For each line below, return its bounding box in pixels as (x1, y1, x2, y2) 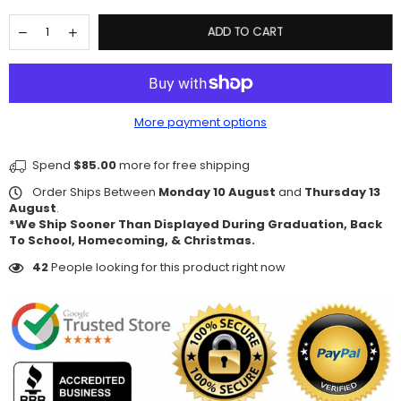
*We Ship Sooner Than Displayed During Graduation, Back (9, 215, 382, 233)
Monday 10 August (158, 183, 276, 200)
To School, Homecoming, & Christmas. (9, 231, 255, 249)
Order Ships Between (30, 183, 158, 200)
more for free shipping (116, 156, 250, 174)
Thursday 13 (304, 183, 380, 200)
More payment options (134, 113, 267, 131)
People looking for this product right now (48, 258, 286, 276)
